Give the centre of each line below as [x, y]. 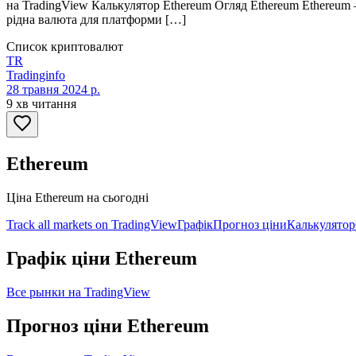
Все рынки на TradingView [78, 292]
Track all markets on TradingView [92, 225]
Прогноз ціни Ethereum [108, 325]
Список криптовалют [65, 47]
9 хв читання [41, 104]
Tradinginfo [36, 75]
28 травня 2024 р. [53, 90]
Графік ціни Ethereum [102, 259]
